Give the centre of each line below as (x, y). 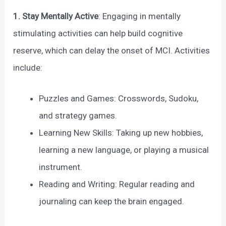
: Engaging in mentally (140, 16)
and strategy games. (78, 116)
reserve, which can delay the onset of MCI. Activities (112, 51)
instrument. (61, 167)
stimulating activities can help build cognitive (98, 34)
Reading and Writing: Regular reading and (117, 184)
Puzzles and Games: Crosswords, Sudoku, (119, 99)
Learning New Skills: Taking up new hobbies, (121, 133)
